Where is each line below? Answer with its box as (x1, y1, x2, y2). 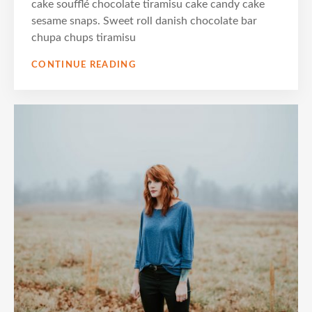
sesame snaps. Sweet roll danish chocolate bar (31, 15, 257, 26)
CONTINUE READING (31, 60, 136, 70)
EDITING (134, 70, 178, 80)
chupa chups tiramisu (31, 31, 136, 43)
